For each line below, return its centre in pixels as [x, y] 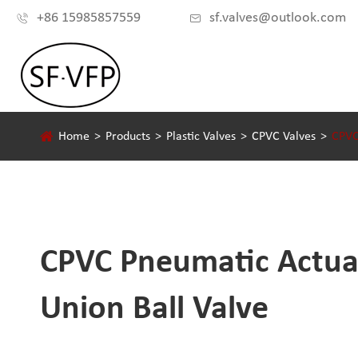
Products [128, 137]
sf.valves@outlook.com [278, 18]
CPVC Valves [284, 137]
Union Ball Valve [154, 310]
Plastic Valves [201, 137]
